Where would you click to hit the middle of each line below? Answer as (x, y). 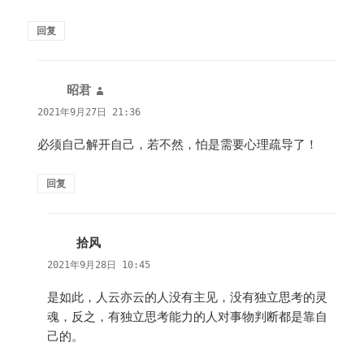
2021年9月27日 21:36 (89, 112)
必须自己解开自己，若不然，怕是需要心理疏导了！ (178, 144)
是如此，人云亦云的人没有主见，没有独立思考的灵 (188, 298)
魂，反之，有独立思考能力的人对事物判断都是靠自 (188, 317)
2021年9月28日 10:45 (99, 264)
